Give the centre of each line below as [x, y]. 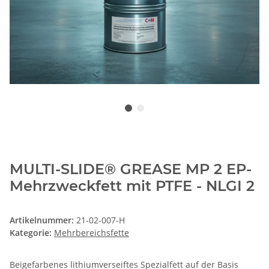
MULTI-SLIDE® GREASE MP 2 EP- [131, 169]
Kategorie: [32, 233]
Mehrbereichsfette [92, 233]
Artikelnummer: [43, 220]
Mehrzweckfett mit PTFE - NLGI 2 [132, 186]
